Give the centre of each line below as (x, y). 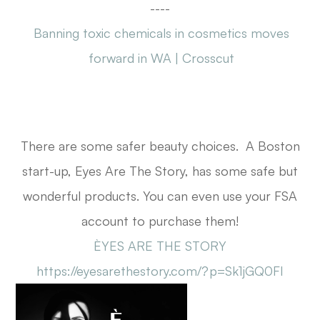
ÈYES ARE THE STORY (160, 246)
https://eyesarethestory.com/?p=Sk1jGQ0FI (160, 271)
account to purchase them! (160, 221)
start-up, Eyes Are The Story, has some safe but (160, 171)
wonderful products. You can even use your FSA (160, 196)
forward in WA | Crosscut (162, 58)
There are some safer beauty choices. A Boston (160, 146)
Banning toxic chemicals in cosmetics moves (162, 33)
